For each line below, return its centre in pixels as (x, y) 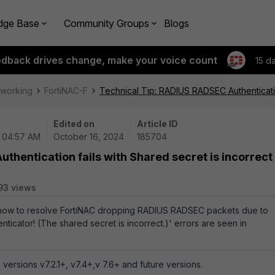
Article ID (157, 124)
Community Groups (107, 23)
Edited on (74, 124)
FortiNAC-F (66, 91)
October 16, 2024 (89, 137)
